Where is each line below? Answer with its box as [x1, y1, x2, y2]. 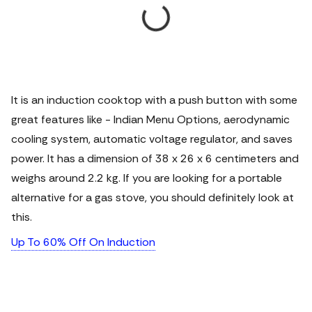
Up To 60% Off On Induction [11, 235, 155, 249]
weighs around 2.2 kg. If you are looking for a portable [11, 171, 282, 185]
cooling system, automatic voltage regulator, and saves [11, 132, 292, 146]
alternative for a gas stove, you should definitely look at [11, 190, 294, 205]
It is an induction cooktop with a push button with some [11, 93, 297, 107]
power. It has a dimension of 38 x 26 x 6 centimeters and [11, 151, 299, 166]
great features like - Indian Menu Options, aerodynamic [11, 112, 290, 127]
